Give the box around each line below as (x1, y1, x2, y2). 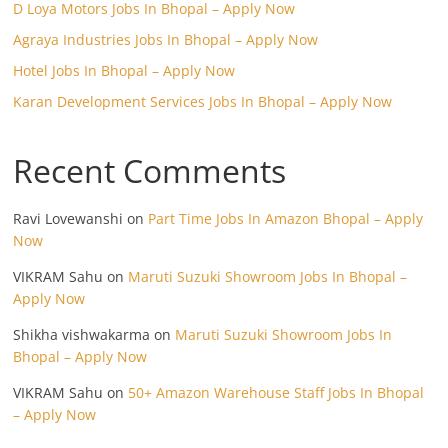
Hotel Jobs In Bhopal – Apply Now (13, 61, 236, 80)
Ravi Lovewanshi (13, 209, 124, 228)
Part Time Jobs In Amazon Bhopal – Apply (148, 209, 424, 228)
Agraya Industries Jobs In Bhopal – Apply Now (13, 30, 319, 49)
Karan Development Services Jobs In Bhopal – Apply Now (13, 92, 393, 111)
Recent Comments (13, 149, 287, 192)
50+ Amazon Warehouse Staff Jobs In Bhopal (128, 383, 425, 402)
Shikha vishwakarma (13, 325, 151, 344)
